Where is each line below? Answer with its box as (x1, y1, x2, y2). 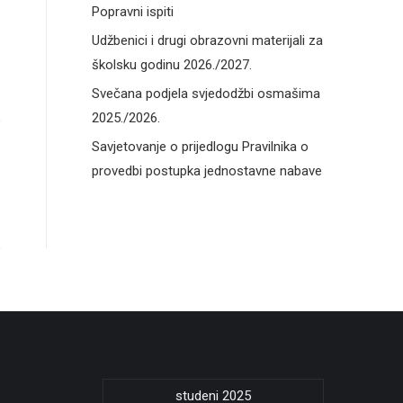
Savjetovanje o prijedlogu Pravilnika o (92, 139, 309, 155)
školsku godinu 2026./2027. (92, 57, 252, 73)
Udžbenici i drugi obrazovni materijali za (92, 32, 323, 49)
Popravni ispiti (92, 4, 174, 20)
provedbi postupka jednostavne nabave (92, 163, 322, 179)
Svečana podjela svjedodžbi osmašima (92, 85, 320, 102)
